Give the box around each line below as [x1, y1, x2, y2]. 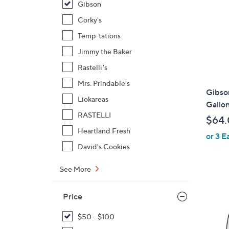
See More [60, 165, 93, 173]
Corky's [78, 15, 102, 24]
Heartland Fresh [78, 126, 130, 135]
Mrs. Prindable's [78, 79, 130, 87]
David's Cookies [78, 142, 130, 151]
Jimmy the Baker [78, 47, 132, 56]
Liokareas [78, 95, 108, 103]
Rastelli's [78, 63, 107, 72]
